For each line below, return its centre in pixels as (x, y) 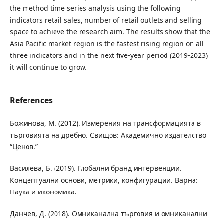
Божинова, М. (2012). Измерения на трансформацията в (105, 123)
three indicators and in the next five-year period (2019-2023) (109, 55)
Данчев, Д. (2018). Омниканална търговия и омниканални (108, 214)
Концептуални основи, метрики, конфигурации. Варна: (104, 180)
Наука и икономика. (43, 192)
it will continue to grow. (48, 67)
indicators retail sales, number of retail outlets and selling (106, 20)
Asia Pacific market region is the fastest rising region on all (107, 43)
